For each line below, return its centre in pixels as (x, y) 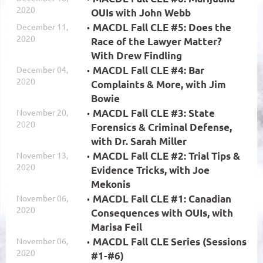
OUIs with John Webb (141, 12)
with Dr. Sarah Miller (139, 141)
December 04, (42, 69)
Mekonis (111, 184)
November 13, (42, 155)
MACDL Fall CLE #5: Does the (162, 27)
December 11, (42, 26)
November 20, (42, 112)
